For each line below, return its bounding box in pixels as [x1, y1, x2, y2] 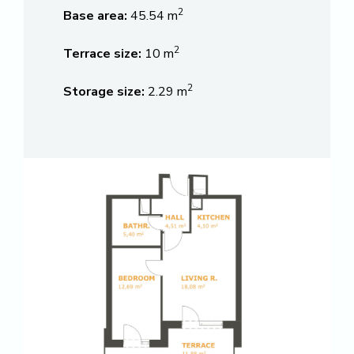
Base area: [63, 7, 127, 24]
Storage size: [63, 83, 145, 100]
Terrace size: [63, 45, 141, 62]
